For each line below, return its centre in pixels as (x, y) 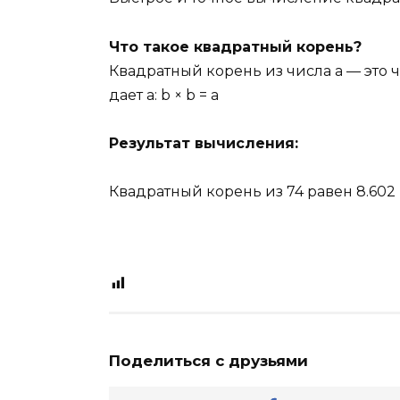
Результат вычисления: (204, 143)
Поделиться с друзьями (208, 361)
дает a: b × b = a (164, 95)
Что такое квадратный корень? (235, 46)
